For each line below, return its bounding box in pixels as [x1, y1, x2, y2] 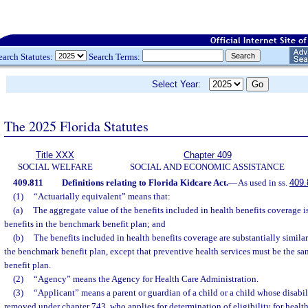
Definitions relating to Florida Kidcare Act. [61, 177, 228, 188]
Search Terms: [87, 51, 142, 62]
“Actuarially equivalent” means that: [33, 191, 170, 201]
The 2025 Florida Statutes [4, 116, 148, 135]
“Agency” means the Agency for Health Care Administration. [33, 274, 258, 284]
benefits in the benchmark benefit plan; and [4, 219, 166, 229]
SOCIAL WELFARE [17, 162, 93, 172]
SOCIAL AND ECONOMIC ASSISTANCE [130, 162, 285, 172]
